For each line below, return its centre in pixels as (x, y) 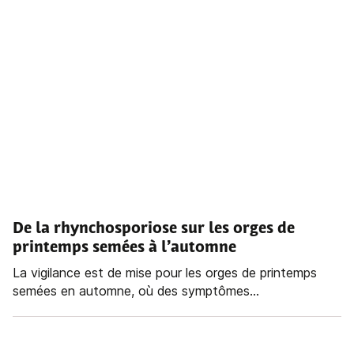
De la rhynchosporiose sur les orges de (154, 230)
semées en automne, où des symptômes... (136, 291)
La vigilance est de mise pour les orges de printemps (165, 273)
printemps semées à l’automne (124, 249)
